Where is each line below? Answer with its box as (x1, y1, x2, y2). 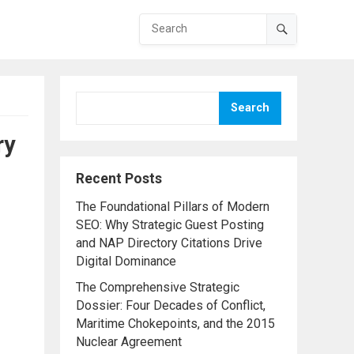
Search (231, 101, 269, 115)
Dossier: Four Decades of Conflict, (76, 298, 265, 313)
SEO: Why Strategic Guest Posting (76, 217, 264, 232)
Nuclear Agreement (76, 334, 182, 349)
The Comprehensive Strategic (76, 280, 239, 295)
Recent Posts (76, 171, 162, 186)
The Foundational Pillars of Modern (76, 199, 269, 214)
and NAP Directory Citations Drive (76, 235, 262, 250)
